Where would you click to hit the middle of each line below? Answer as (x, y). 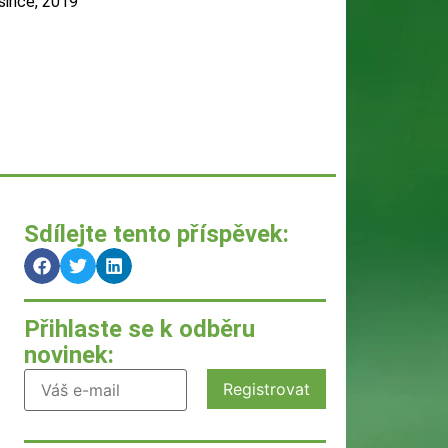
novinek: (69, 354)
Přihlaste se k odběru (139, 328)
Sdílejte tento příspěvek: (156, 233)
